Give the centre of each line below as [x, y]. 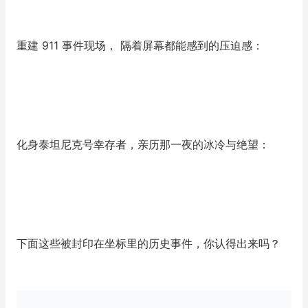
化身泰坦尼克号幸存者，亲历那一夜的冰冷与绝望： [143, 144]
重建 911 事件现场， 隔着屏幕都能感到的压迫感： [140, 45]
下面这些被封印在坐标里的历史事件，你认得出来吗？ [148, 243]
